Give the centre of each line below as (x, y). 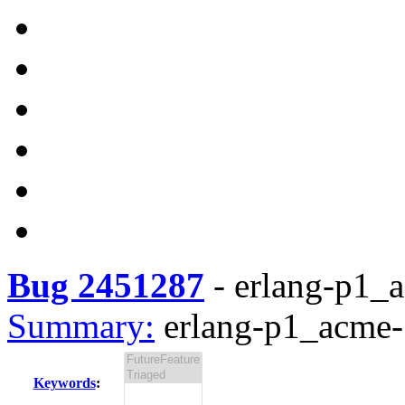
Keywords (64, 383)
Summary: (81, 326)
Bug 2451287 (106, 285)
